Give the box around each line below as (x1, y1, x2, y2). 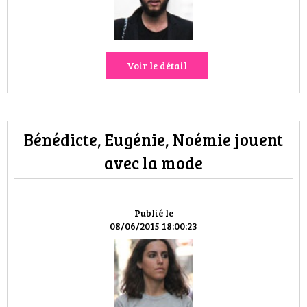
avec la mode (104, 151, 203, 174)
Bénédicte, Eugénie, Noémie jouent (24, 128, 283, 151)
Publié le (134, 206, 173, 219)
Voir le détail (127, 59, 187, 72)
